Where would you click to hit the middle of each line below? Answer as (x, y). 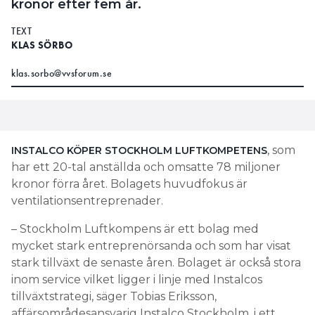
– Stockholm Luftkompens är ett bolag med (135, 229)
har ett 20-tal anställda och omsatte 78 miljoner (146, 167)
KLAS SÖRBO (42, 45)
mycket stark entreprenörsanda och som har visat (151, 245)
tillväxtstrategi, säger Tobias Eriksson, (114, 296)
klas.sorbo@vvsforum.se (62, 73)
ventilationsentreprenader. (87, 200)
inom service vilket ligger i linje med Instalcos (137, 279)
